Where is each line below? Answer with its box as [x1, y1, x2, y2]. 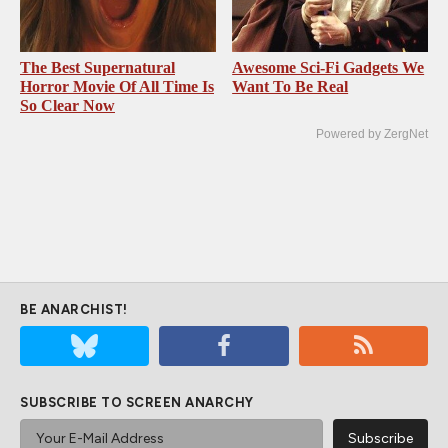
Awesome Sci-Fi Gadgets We [232, 58, 425, 76]
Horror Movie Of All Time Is [20, 77, 214, 95]
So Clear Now [20, 96, 115, 114]
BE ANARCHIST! [20, 301, 128, 317]
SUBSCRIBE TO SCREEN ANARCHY [20, 394, 254, 410]
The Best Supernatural [20, 58, 175, 76]
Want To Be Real [232, 77, 349, 95]
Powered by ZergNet [316, 126, 428, 141]
